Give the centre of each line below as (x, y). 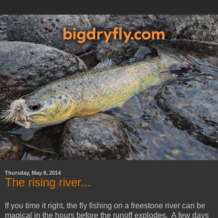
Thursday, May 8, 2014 (33, 173)
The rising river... (48, 182)
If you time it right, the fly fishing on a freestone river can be (105, 205)
